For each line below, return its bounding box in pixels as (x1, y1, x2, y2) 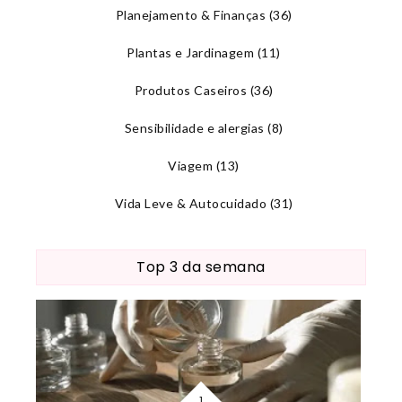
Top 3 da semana (136, 256, 266, 277)
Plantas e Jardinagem (127, 44, 255, 60)
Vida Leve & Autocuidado (114, 195, 267, 211)
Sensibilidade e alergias (124, 119, 265, 135)
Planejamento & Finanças (115, 6, 267, 22)
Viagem (168, 157, 214, 173)
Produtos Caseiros (134, 82, 248, 98)
